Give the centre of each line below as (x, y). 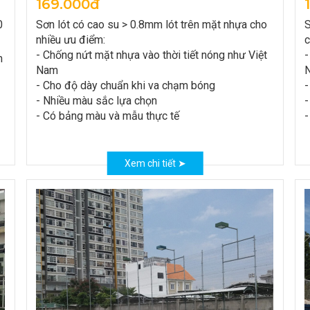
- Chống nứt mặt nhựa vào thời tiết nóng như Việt (152, 55)
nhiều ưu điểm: (71, 40)
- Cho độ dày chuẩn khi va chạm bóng (126, 85)
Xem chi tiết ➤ (155, 163)
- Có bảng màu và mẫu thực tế (108, 116)
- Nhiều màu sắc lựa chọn (97, 101)
